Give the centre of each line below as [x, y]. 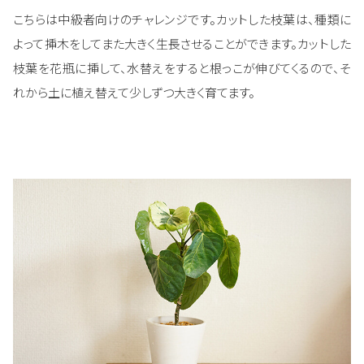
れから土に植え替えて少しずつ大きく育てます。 [134, 92]
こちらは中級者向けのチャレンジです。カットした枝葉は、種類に [182, 19]
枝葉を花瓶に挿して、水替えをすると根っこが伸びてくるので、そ [182, 67]
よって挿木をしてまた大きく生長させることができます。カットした [182, 43]
